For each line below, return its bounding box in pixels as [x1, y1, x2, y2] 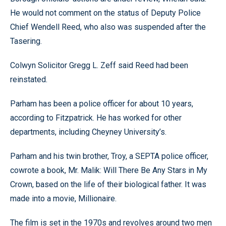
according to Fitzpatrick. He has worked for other [10, 113, 182, 123]
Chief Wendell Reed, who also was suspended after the [10, 22, 206, 32]
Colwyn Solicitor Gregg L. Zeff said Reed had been [10, 61, 188, 70]
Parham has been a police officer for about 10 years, [10, 99, 193, 108]
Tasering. [10, 36, 42, 46]
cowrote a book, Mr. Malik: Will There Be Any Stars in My [10, 165, 207, 175]
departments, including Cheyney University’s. [10, 127, 166, 137]
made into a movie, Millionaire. [10, 194, 117, 203]
